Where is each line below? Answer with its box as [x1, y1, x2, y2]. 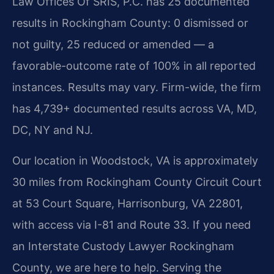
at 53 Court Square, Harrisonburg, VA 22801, [12, 196, 243, 210]
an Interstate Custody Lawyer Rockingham [12, 239, 234, 253]
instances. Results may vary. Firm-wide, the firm [12, 80, 261, 94]
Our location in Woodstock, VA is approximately [12, 154, 258, 167]
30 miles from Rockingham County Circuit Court [12, 175, 262, 188]
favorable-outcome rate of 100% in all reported [12, 59, 256, 72]
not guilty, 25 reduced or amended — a [12, 37, 214, 51]
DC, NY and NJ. [12, 123, 93, 136]
